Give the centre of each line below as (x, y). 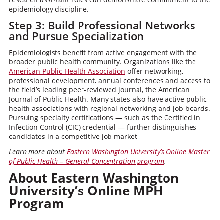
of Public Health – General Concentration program (86, 161)
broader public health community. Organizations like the (102, 62)
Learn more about (38, 151)
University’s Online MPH (86, 191)
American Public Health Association (67, 71)
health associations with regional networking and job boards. (109, 108)
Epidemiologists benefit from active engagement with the (103, 52)
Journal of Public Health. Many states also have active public (108, 99)
